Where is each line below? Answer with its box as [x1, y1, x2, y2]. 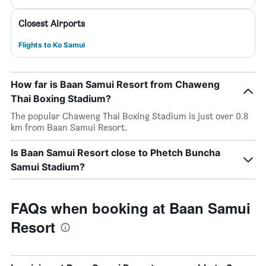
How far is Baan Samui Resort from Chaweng [11, 78, 220, 90]
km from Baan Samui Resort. [11, 122, 128, 133]
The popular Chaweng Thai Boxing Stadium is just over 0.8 [11, 110, 248, 122]
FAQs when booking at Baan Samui [11, 198, 251, 218]
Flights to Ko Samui [18, 40, 85, 49]
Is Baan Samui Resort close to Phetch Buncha [11, 147, 220, 159]
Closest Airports [18, 18, 85, 29]
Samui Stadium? [11, 161, 85, 173]
